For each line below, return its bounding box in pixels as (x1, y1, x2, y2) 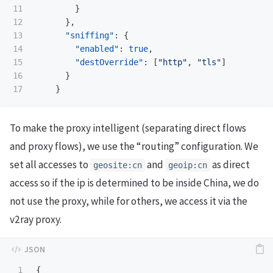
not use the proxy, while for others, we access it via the (10, 194, 247, 208)
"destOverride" (75, 57, 143, 68)
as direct (210, 157, 250, 171)
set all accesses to (10, 157, 90, 171)
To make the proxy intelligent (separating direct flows (10, 121, 246, 135)
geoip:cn (168, 160, 207, 170)
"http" (158, 57, 187, 68)
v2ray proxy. (10, 212, 62, 226)
